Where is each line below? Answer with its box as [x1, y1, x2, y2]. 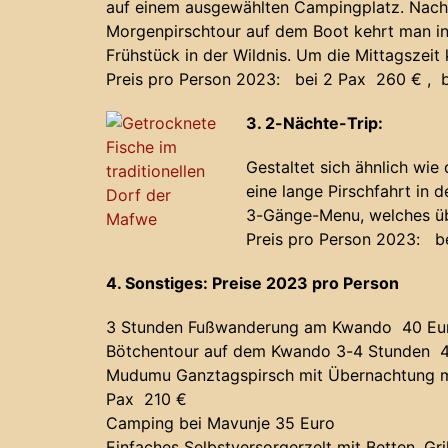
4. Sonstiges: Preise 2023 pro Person [106, 273, 399, 294]
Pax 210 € [106, 389, 187, 410]
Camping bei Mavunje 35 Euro [106, 413, 335, 434]
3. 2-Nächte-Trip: [246, 113, 383, 134]
